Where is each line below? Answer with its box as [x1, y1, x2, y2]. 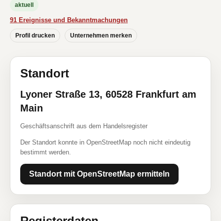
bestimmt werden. [20, 148, 71, 156]
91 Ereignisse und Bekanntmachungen [10, 16, 128, 24]
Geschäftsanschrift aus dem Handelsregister [20, 122, 147, 130]
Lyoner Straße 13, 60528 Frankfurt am [20, 89, 196, 100]
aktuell [15, 1, 34, 8]
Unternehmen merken [70, 32, 132, 39]
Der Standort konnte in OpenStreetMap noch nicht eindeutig [20, 139, 190, 146]
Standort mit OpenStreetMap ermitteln [29, 170, 170, 178]
